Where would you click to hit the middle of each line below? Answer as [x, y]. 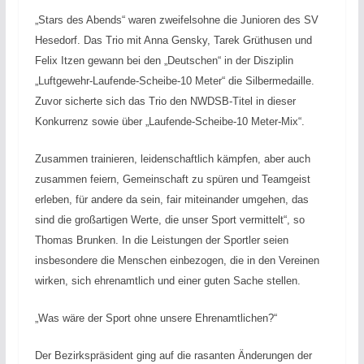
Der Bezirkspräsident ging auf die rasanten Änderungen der [173, 355]
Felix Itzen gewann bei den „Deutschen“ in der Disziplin [164, 60]
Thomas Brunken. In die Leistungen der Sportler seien [161, 240]
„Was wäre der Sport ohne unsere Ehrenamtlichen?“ [156, 318]
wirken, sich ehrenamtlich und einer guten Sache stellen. [167, 280]
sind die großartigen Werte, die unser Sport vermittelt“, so [169, 219]
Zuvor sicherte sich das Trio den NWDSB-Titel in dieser [165, 101]
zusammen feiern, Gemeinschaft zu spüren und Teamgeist [172, 179]
